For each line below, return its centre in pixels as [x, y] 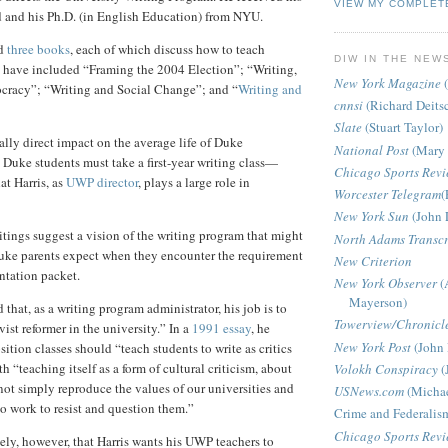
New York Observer [385, 283]
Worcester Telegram [387, 194]
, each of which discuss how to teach [167, 49]
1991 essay [221, 328]
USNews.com [369, 391]
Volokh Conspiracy [386, 368]
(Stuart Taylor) [402, 127]
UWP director [102, 182]
